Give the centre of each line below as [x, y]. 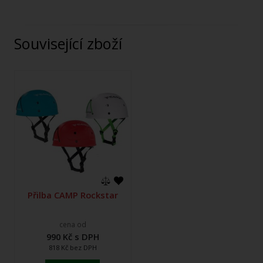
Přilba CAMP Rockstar [73, 195]
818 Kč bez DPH [73, 247]
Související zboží [72, 44]
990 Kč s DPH [73, 236]
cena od [73, 225]
